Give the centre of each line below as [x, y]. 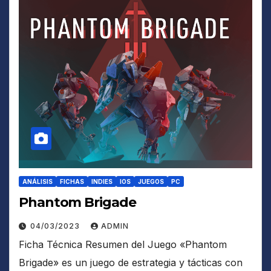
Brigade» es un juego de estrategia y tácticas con [131, 262]
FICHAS [72, 181]
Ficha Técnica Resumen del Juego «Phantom [123, 244]
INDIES [102, 181]
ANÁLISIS [38, 181]
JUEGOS [151, 181]
